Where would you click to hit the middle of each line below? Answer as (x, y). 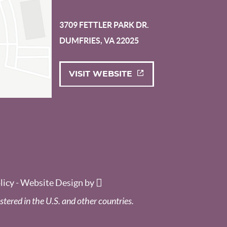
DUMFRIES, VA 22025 (99, 41)
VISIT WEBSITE (101, 74)
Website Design (51, 183)
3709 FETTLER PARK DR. (104, 25)
